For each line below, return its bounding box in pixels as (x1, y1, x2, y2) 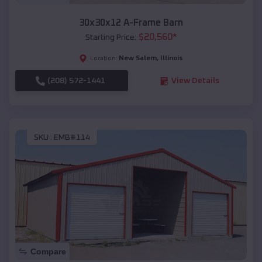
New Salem (119, 55, 157, 63)
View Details (171, 77, 219, 85)
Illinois (160, 55, 183, 63)
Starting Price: (85, 33, 136, 42)
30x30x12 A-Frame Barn (79, 18, 183, 28)
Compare (30, 246, 66, 256)
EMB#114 (54, 133, 90, 142)
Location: (90, 56, 118, 62)
